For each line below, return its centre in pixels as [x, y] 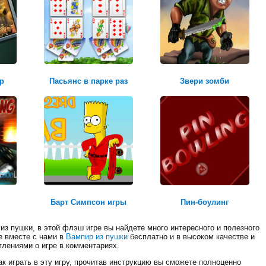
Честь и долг [160, 134]
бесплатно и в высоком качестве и [191, 236]
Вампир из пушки [96, 236]
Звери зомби [205, 81]
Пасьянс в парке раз [88, 81]
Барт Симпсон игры [88, 202]
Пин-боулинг [205, 202]
